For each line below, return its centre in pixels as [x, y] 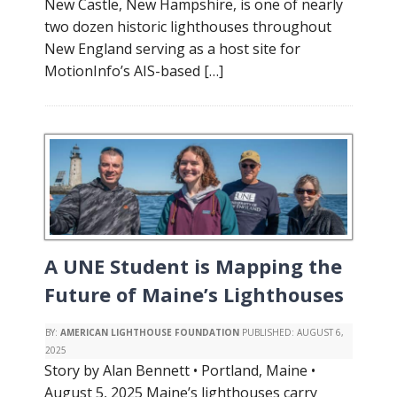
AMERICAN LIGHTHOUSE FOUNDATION [150, 332]
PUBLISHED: [268, 332]
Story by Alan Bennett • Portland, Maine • [180, 370]
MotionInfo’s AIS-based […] [134, 71]
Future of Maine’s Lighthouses [194, 294]
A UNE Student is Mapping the [193, 266]
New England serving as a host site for [172, 49]
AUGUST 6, [320, 332]
